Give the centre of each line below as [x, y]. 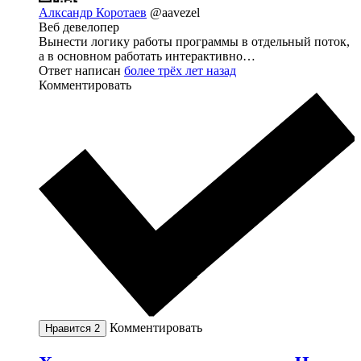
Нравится [70, 329]
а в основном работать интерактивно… [147, 56]
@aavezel [175, 12]
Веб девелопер [79, 27]
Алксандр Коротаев [93, 12]
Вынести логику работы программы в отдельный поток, [194, 41]
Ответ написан [81, 70]
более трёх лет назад [180, 70]
